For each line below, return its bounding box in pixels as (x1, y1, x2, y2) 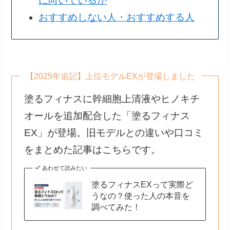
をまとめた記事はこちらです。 (24, 144, 161, 155)
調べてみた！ (91, 202, 141, 212)
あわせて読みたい (42, 164, 88, 171)
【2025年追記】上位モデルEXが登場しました (26, 71, 196, 81)
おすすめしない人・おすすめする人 (39, 11, 195, 23)
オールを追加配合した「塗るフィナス (24, 110, 190, 121)
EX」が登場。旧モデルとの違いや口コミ (24, 127, 203, 138)
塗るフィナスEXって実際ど (91, 179, 194, 189)
